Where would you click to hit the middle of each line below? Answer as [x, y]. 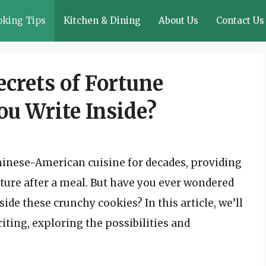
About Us [178, 20]
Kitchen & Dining [102, 20]
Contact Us [240, 20]
